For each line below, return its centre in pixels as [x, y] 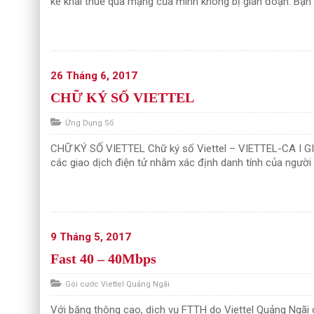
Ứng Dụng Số [89, 123]
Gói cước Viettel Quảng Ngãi [117, 284]
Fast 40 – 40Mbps [103, 259]
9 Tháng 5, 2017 [91, 237]
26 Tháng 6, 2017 [94, 76]
